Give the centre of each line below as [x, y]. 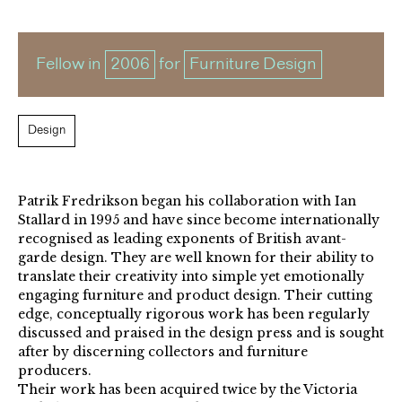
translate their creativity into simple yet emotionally [191, 277]
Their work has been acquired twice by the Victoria [188, 390]
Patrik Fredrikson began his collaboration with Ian [187, 201]
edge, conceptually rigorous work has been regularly [194, 315]
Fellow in [70, 64]
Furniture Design [253, 64]
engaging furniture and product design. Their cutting [195, 296]
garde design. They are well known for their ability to [196, 258]
